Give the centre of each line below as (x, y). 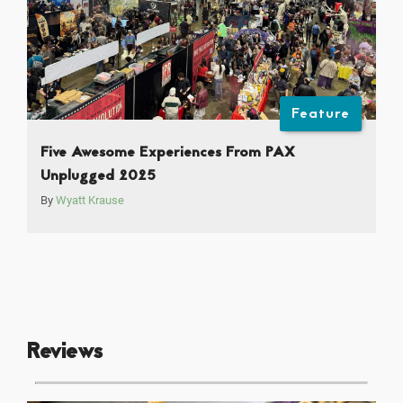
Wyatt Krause (90, 200)
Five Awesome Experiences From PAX (168, 152)
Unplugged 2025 (98, 176)
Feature (321, 114)
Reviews (65, 352)
